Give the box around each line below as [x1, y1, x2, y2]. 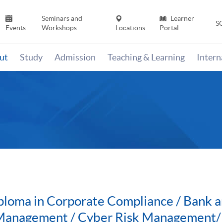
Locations [115, 24, 146, 32]
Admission [55, 52, 96, 63]
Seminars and [41, 14, 82, 23]
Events [5, 24, 26, 32]
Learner [168, 14, 194, 23]
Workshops [41, 24, 77, 32]
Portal [159, 24, 179, 32]
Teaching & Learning [108, 52, 185, 63]
